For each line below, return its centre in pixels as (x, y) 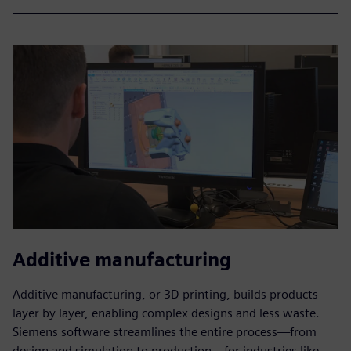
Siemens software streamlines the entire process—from (165, 331)
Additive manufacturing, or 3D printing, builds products (165, 294)
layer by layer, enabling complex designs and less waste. (166, 313)
